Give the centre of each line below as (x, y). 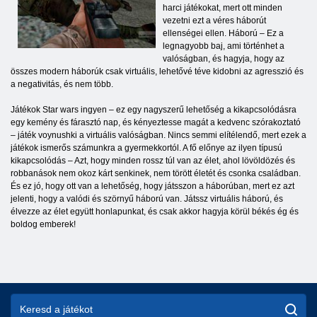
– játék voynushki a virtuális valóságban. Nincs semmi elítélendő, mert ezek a (158, 136)
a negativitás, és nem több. (62, 85)
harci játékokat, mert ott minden (223, 8)
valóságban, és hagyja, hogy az (224, 59)
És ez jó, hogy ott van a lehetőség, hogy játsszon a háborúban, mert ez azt (152, 186)
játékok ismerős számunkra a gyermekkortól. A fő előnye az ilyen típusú (146, 148)
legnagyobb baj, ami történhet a (224, 46)
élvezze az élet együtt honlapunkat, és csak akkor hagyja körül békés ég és (155, 212)
